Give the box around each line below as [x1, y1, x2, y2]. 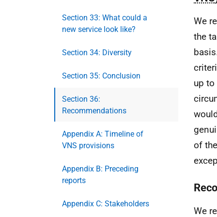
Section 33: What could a [62, 13, 147, 22]
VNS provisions [62, 141, 114, 150]
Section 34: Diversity [62, 48, 132, 57]
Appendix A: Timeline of [62, 129, 143, 139]
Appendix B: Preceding [62, 164, 139, 173]
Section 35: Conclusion [62, 71, 140, 80]
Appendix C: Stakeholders [62, 199, 149, 208]
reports [62, 176, 86, 185]
